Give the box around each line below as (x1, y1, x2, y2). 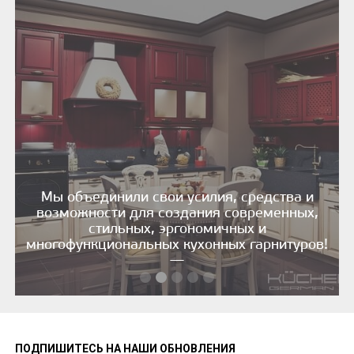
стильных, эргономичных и (88, 220, 266, 238)
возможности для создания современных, (36, 204, 318, 222)
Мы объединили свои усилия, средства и (40, 188, 314, 206)
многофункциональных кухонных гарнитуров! (26, 235, 328, 254)
